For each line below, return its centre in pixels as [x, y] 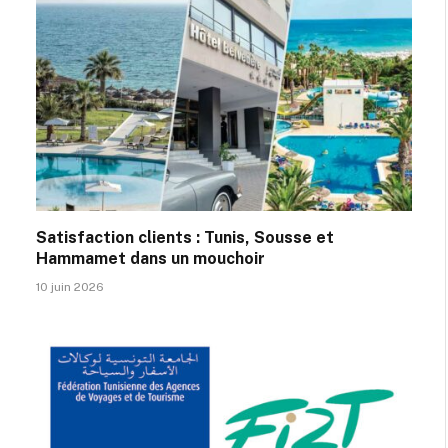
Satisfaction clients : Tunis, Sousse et [185, 237]
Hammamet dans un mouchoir [150, 258]
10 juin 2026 [70, 286]
